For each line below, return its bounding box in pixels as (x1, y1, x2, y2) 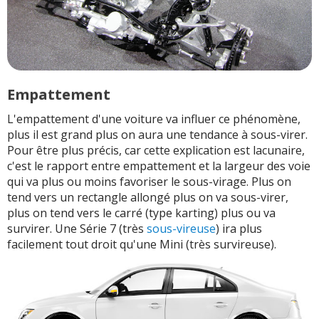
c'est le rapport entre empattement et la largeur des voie (7, 157, 310, 174)
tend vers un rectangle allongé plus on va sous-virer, (7, 189, 288, 205)
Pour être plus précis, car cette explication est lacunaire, (7, 142, 305, 158)
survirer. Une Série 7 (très (7, 220, 147, 236)
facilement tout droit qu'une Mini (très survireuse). (7, 236, 276, 252)
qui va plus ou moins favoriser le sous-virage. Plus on (7, 173, 291, 189)
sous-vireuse (147, 220, 216, 236)
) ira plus (216, 220, 262, 236)
